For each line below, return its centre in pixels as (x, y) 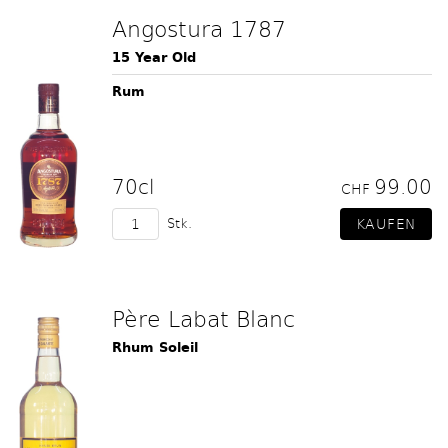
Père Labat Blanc (203, 318)
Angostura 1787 (199, 28)
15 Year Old (154, 57)
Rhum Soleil (155, 347)
